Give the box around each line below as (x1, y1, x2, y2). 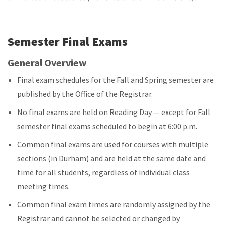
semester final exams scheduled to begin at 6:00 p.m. (17, 121, 198, 131)
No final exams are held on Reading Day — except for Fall (17, 106, 211, 117)
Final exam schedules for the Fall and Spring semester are (17, 74, 214, 85)
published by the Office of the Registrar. (17, 88, 153, 99)
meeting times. (17, 181, 70, 191)
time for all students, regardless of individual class (17, 167, 190, 177)
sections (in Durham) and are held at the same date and (17, 153, 206, 163)
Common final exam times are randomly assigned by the (17, 199, 211, 209)
